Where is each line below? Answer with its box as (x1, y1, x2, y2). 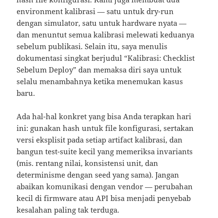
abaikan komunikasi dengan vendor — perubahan (17, 182, 193, 192)
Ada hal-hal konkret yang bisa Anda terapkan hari (17, 111, 192, 122)
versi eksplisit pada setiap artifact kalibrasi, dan (17, 135, 183, 145)
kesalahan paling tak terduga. (17, 205, 120, 215)
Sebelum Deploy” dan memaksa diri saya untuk (17, 65, 182, 75)
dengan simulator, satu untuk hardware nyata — (17, 18, 187, 28)
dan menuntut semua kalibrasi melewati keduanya (17, 30, 195, 40)
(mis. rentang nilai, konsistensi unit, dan (17, 158, 159, 168)
